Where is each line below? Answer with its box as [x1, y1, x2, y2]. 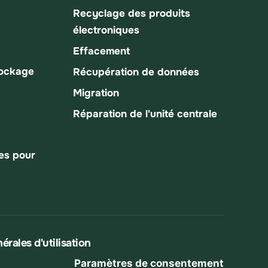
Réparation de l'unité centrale [73, 107, 217, 120]
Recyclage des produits [73, 7, 190, 20]
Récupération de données [73, 65, 199, 78]
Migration [73, 86, 119, 99]
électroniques [73, 23, 139, 36]
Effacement [73, 44, 130, 57]
